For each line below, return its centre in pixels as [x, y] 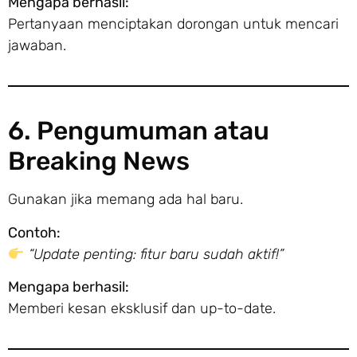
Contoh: [34, 232]
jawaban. [37, 46]
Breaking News [99, 161]
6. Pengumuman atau [139, 131]
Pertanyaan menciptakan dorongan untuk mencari [173, 24]
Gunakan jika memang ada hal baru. [126, 200]
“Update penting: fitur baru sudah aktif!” [156, 254]
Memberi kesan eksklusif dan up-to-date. [142, 309]
